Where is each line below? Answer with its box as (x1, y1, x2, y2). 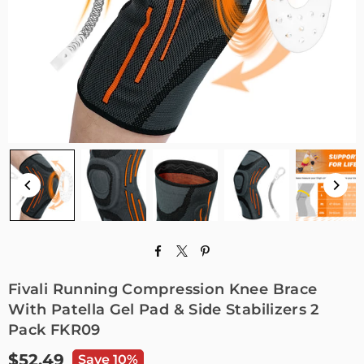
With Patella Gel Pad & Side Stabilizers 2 (8, 301, 319, 318)
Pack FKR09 (8, 321, 101, 339)
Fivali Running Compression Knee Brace (8, 280, 318, 298)
